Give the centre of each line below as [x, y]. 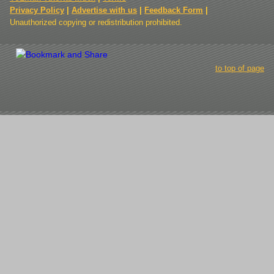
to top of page [240, 68]
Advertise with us [104, 10]
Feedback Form [174, 10]
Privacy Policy [37, 10]
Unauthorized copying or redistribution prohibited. [96, 22]
